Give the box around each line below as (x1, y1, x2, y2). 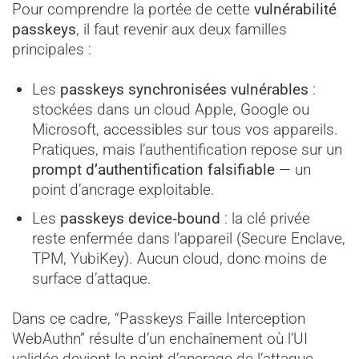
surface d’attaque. (31, 269, 151, 288)
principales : (12, 39, 91, 58)
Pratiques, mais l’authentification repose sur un (31, 139, 342, 159)
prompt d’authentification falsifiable (31, 159, 275, 179)
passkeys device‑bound (59, 209, 220, 228)
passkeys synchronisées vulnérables (59, 79, 309, 99)
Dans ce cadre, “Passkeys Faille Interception (12, 309, 305, 329)
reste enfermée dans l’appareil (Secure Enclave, (31, 229, 345, 248)
